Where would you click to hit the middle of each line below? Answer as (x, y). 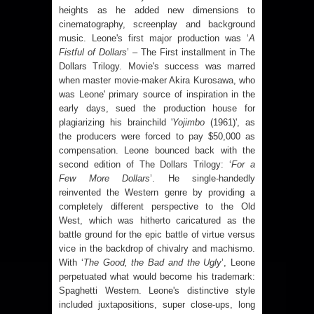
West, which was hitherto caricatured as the (157, 221)
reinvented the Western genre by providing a (157, 193)
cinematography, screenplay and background (157, 25)
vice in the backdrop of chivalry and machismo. (157, 249)
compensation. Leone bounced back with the (157, 151)
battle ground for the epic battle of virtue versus (157, 235)
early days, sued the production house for (157, 109)
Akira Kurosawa (201, 81)
